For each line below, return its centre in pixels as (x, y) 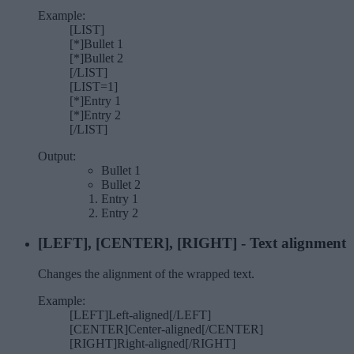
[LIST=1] (94, 86)
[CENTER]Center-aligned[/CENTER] (166, 330)
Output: (57, 156)
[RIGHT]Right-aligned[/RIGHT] (153, 344)
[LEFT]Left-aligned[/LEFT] (140, 315)
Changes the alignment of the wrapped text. (146, 274)
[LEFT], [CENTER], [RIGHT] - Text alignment (192, 243)
